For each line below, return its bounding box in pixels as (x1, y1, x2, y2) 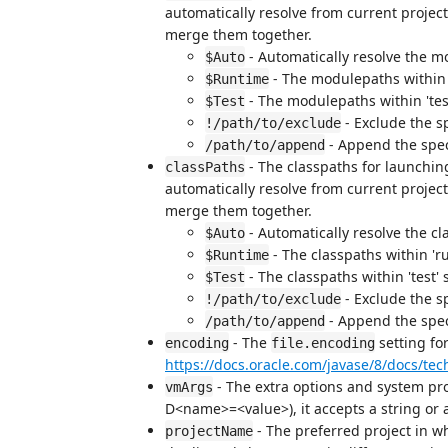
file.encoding (271, 334, 375, 351)
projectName (165, 422, 253, 439)
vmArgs (165, 378, 213, 395)
